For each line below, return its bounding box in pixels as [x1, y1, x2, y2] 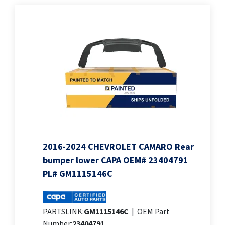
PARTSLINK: [43, 206, 84, 218]
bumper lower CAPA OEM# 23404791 [43, 154, 188, 167]
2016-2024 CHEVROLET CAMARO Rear [43, 141, 194, 154]
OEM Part [137, 206, 170, 218]
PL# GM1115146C [43, 168, 113, 181]
